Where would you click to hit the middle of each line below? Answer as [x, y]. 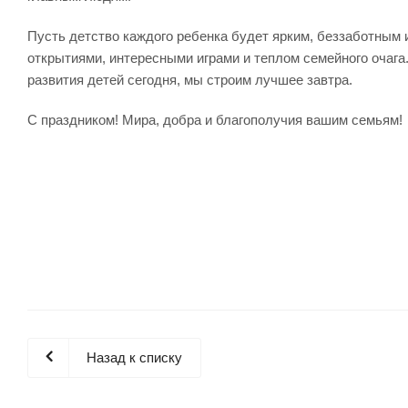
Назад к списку [134, 357]
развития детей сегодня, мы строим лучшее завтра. [190, 80]
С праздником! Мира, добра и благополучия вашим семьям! [215, 120]
